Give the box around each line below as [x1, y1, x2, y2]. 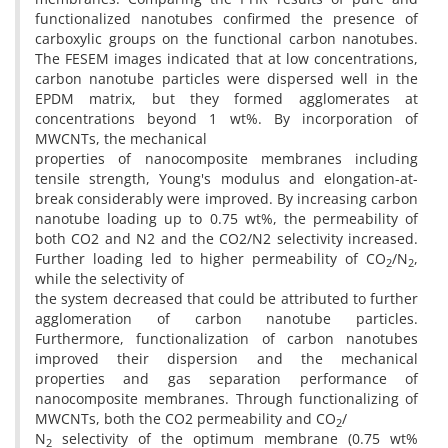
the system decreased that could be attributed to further [35, 289, 418, 308]
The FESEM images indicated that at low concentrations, [35, 49, 418, 68]
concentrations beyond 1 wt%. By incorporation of [35, 109, 418, 128]
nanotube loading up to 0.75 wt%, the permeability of [35, 209, 418, 228]
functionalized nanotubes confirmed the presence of [35, 9, 418, 28]
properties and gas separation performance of [35, 369, 418, 388]
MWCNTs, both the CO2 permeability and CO [35, 409, 336, 428]
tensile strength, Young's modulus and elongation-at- [35, 169, 418, 188]
